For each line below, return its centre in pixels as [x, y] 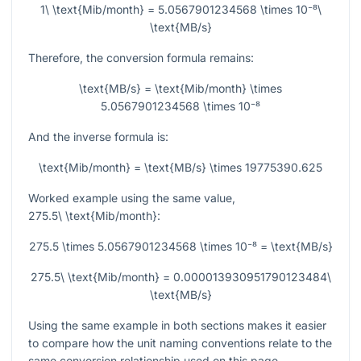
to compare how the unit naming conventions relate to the [180, 343]
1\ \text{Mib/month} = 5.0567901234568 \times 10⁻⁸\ [180, 10]
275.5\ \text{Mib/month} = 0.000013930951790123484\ [180, 277]
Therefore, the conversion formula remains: [141, 58]
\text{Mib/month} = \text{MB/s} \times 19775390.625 [180, 168]
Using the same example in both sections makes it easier [177, 326]
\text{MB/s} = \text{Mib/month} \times [180, 89]
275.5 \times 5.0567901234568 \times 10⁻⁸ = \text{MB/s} [180, 247]
